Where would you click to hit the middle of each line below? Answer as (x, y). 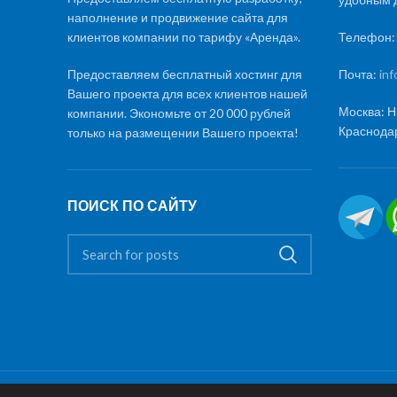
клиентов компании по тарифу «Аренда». (184, 36)
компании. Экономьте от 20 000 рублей (179, 113)
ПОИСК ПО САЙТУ (132, 206)
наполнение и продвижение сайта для (178, 17)
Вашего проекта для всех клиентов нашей (187, 93)
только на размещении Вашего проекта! (183, 132)
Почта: (358, 74)
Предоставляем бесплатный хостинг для (185, 74)
